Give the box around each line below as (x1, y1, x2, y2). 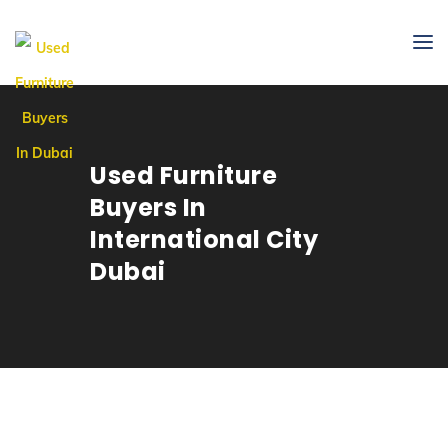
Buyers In (90, 191, 207, 224)
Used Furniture (90, 159, 277, 192)
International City (90, 223, 318, 256)
